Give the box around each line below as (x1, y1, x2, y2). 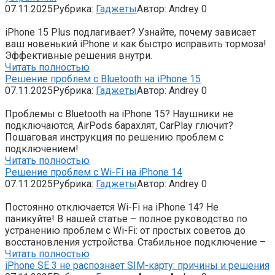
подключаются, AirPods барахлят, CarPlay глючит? (5, 119, 233, 131)
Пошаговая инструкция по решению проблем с (5, 131, 223, 143)
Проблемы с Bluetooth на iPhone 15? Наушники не (5, 107, 233, 120)
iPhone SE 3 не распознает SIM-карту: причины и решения (5, 259, 269, 271)
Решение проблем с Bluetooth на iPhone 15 (5, 72, 201, 85)
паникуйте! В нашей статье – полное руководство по (5, 212, 247, 225)
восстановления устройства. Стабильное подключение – (5, 236, 266, 248)
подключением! (5, 142, 79, 155)
